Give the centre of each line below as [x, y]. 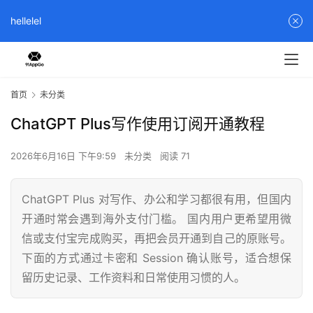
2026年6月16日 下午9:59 [65, 156]
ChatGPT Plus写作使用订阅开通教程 [138, 124]
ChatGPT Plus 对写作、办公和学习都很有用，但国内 [156, 199]
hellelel [26, 21]
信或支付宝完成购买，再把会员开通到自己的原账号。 [156, 239]
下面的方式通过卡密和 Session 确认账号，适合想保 [156, 258]
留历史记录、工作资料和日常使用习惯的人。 [133, 278]
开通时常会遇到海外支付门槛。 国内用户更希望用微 [156, 219]
